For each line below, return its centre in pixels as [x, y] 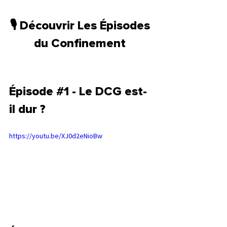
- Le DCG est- [108, 91]
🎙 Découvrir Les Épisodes [81, 26]
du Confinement [81, 43]
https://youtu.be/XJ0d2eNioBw [56, 136]
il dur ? [29, 109]
